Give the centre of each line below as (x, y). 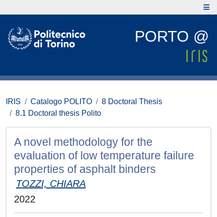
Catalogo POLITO (61, 101)
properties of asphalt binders (85, 169)
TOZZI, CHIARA (51, 184)
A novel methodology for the (83, 142)
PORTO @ (172, 36)
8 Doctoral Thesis (132, 101)
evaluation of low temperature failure (104, 155)
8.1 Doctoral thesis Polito (58, 113)
